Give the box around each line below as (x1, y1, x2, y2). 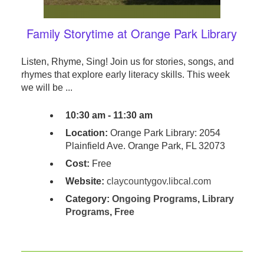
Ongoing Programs (111, 194, 197, 204)
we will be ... (21, 82, 72, 93)
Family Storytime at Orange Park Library (27, 25, 237, 42)
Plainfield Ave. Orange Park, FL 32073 (65, 141, 225, 151)
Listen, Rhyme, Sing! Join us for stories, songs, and (21, 57, 234, 67)
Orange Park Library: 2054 (107, 128, 220, 138)
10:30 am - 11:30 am (65, 110, 153, 121)
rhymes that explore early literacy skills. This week (21, 70, 230, 80)
